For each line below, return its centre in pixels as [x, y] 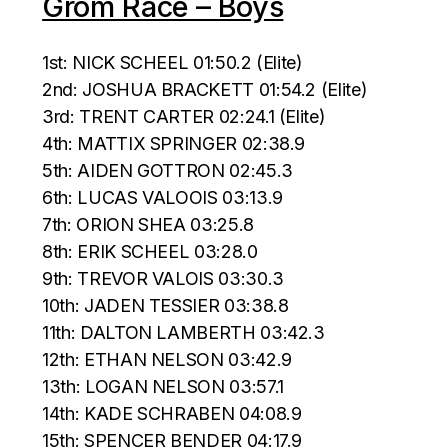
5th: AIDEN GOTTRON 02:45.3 [167, 170]
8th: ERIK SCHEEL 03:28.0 [150, 251]
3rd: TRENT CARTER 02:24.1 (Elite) [184, 116]
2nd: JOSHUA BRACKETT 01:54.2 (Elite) [205, 89]
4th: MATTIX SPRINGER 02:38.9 [174, 143]
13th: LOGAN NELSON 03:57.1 [163, 386]
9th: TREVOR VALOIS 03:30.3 [163, 278]
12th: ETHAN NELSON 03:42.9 [167, 359]
